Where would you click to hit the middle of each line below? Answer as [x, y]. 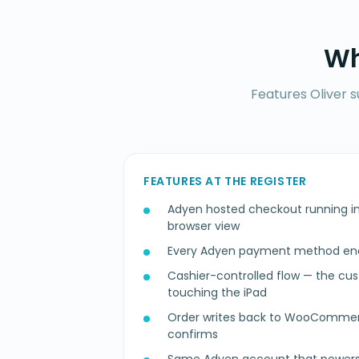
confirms [193, 335]
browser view [204, 226]
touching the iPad [217, 293]
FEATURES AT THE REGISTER [225, 182]
